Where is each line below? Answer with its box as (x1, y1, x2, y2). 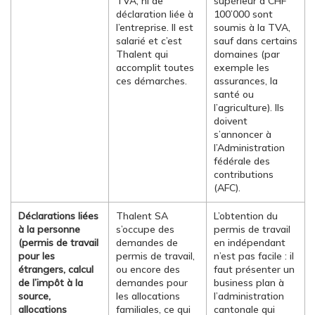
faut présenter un (214, 263, 295, 276)
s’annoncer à (214, 128, 271, 141)
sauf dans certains (214, 34, 297, 47)
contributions (214, 168, 274, 181)
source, (18, 290, 51, 302)
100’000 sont (214, 8, 273, 20)
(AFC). (214, 181, 240, 194)
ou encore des (116, 263, 180, 276)
